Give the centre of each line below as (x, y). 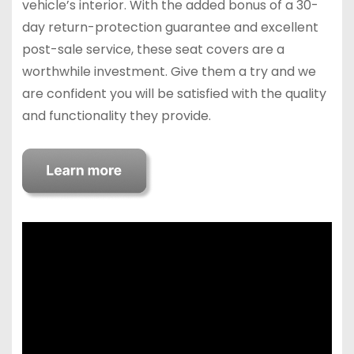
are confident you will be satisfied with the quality (174, 93)
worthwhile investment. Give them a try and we (169, 71)
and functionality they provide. (116, 115)
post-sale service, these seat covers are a (153, 49)
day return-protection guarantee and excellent (170, 27)
